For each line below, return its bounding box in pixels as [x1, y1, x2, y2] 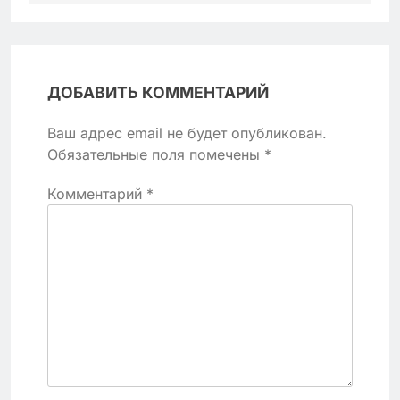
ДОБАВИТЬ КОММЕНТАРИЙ [47, 82, 269, 102]
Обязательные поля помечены [47, 145, 264, 163]
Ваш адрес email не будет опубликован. [47, 123, 327, 142]
